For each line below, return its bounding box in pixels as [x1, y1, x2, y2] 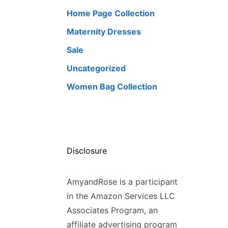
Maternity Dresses [67, 26, 141, 37]
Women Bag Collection [67, 81, 157, 92]
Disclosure [67, 146, 107, 156]
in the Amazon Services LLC [67, 191, 175, 202]
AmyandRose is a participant [67, 177, 178, 187]
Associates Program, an [67, 205, 158, 216]
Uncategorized [67, 63, 126, 74]
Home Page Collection [67, 8, 155, 19]
